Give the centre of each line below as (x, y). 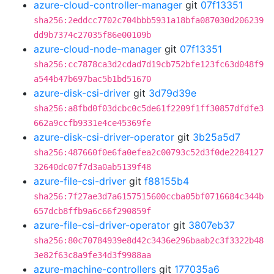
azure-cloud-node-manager (98, 49)
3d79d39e (172, 93)
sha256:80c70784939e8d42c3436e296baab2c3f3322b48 (149, 240)
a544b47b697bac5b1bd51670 (92, 79)
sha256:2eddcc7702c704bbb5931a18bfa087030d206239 (149, 20)
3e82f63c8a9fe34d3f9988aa (92, 255)
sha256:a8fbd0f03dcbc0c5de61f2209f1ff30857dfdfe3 (149, 108)
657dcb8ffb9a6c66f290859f (92, 211)
